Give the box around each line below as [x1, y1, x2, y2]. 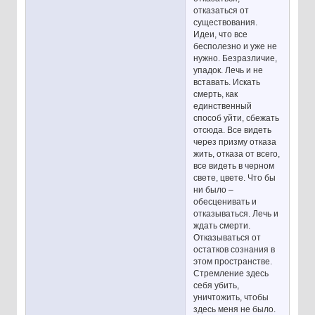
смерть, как [193, 89, 238, 99]
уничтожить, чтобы [193, 292, 269, 302]
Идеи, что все [193, 29, 248, 39]
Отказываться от [193, 232, 262, 243]
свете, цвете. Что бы [193, 172, 276, 183]
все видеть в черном [193, 160, 275, 171]
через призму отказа [193, 136, 277, 147]
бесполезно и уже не [193, 41, 278, 51]
